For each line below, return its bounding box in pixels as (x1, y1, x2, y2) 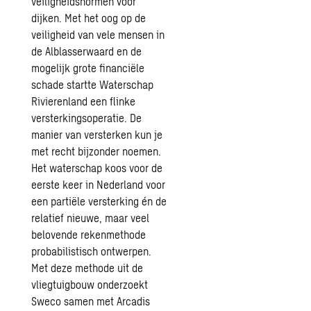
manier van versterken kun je (31, 128, 163, 141)
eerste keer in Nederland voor (31, 178, 166, 191)
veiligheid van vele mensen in (31, 28, 165, 41)
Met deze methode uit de (31, 261, 144, 274)
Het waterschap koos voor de (31, 161, 163, 174)
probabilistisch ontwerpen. (31, 244, 152, 258)
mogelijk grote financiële (31, 61, 145, 74)
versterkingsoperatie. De (31, 111, 142, 124)
